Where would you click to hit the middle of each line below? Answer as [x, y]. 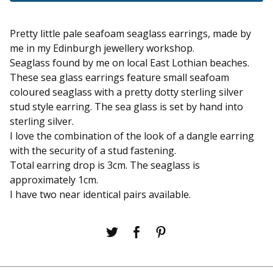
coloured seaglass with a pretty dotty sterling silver [126, 92]
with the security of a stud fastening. [93, 151]
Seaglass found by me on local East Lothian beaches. [129, 63]
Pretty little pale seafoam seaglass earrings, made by [130, 34]
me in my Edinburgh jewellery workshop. [102, 48]
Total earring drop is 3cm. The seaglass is [105, 165]
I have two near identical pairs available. [100, 194]
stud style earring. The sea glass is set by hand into [126, 107]
